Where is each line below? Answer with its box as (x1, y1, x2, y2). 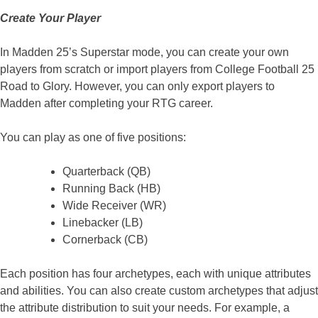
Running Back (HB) (62, 182, 160, 194)
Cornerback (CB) (62, 233, 148, 246)
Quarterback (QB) (62, 165, 150, 177)
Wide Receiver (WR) (62, 199, 166, 212)
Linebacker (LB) (62, 216, 143, 229)
